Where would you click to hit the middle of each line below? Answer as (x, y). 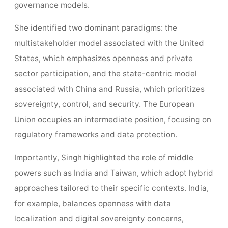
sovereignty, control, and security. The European (104, 104)
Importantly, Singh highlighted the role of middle (104, 158)
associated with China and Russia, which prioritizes (109, 89)
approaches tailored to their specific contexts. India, (111, 188)
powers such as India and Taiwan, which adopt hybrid (113, 173)
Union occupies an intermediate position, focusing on (112, 120)
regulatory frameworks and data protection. (95, 135)
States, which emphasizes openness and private (103, 59)
